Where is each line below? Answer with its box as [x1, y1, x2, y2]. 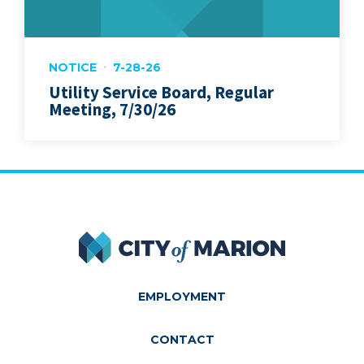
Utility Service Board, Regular [49, 80, 274, 103]
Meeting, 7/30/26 [49, 97, 175, 120]
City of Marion [182, 230, 265, 247]
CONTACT [149, 331, 214, 347]
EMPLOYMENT [138, 288, 226, 304]
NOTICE [49, 59, 97, 75]
